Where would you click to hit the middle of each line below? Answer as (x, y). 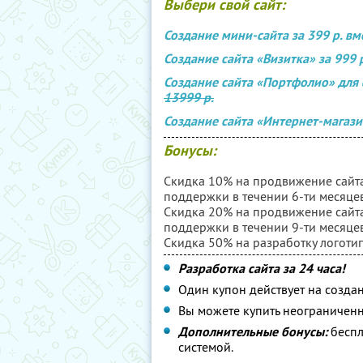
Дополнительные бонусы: (253, 332)
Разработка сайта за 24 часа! (262, 269)
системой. (206, 347)
